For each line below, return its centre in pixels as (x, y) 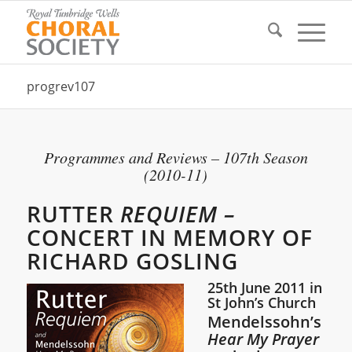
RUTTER (73, 214)
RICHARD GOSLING (132, 261)
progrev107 (60, 86)
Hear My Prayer (263, 339)
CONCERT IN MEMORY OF (169, 237)
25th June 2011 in (264, 288)
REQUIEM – (177, 214)
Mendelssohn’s (264, 322)
